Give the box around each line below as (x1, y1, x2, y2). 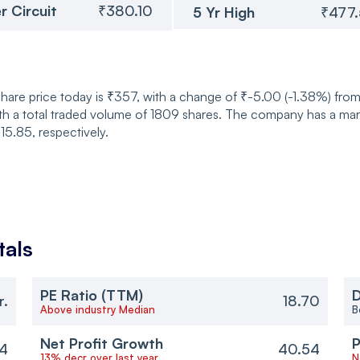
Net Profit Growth (39, 333, 163, 352)
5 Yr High (193, 2, 255, 21)
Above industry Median (39, 302, 155, 316)
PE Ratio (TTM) (39, 285, 143, 304)
